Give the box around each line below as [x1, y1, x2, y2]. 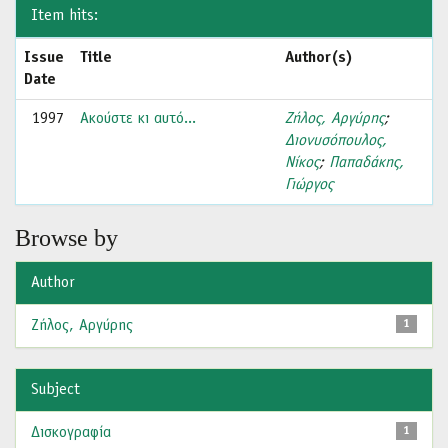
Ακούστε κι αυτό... [80, 111, 196, 127]
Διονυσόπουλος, [285, 133, 387, 149]
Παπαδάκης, [329, 155, 404, 171]
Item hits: [31, 8, 98, 24]
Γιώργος [285, 177, 333, 193]
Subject [31, 382, 80, 398]
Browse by [15, 225, 118, 251]
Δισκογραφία [31, 425, 111, 441]
